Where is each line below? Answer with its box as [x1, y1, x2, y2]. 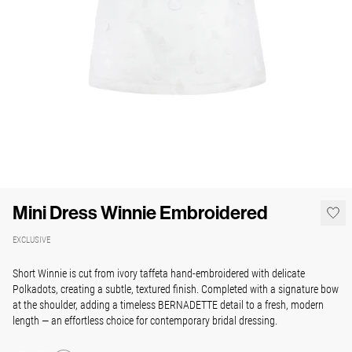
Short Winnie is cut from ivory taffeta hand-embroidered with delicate [13, 266, 305, 281]
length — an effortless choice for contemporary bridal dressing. [13, 313, 277, 328]
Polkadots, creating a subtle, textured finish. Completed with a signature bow [13, 281, 339, 297]
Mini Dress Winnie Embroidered [13, 202, 268, 225]
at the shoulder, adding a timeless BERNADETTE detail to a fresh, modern [13, 297, 324, 313]
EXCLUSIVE [13, 233, 50, 246]
